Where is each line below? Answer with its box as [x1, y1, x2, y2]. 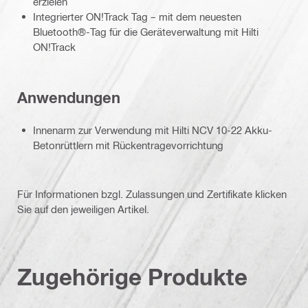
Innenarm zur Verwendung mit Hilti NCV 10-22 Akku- [33, 123, 272, 136]
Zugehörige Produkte [17, 263, 247, 290]
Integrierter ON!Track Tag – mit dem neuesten [33, 10, 241, 23]
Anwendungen [17, 89, 120, 107]
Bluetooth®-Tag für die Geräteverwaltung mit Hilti [33, 25, 258, 38]
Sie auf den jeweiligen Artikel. [17, 202, 149, 215]
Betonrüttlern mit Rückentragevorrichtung [33, 138, 223, 151]
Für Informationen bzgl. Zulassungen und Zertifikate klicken [17, 187, 287, 200]
